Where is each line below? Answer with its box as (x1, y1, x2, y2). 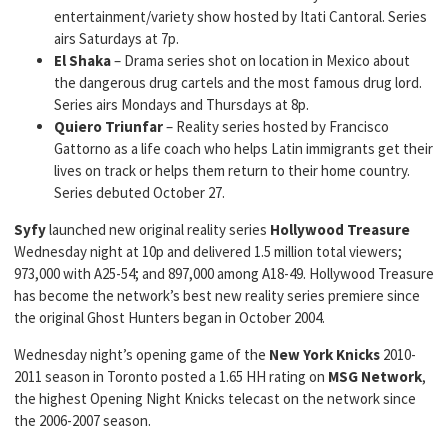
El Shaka (54, 51, 111, 70)
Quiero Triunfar (54, 117, 163, 136)
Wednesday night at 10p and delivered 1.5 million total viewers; (14, 242, 402, 261)
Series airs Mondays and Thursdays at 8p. (54, 95, 309, 114)
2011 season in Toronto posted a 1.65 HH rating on (14, 367, 328, 386)
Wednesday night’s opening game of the (14, 345, 269, 364)
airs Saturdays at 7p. (54, 29, 179, 48)
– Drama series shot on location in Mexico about (111, 51, 410, 70)
